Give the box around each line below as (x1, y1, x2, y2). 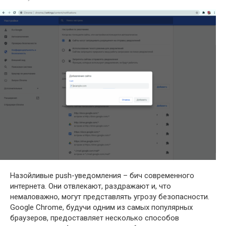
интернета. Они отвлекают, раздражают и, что (10, 182, 171, 191)
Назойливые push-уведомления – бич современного (10, 171, 194, 181)
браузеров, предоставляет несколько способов (10, 213, 179, 223)
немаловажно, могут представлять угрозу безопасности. (10, 192, 209, 202)
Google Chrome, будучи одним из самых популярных (10, 203, 193, 212)
